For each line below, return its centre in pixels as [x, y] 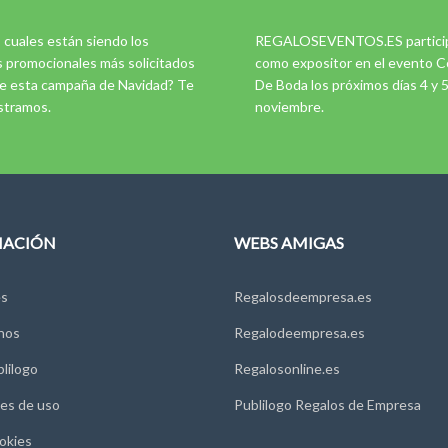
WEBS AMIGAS [289, 242]
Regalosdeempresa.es [303, 296]
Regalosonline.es [287, 368]
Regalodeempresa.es [299, 332]
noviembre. [289, 106]
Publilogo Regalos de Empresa [327, 404]
